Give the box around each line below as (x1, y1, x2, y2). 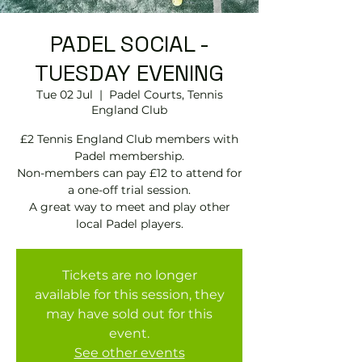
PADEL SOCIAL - (49, 29, 209, 58)
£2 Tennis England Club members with (20, 132, 238, 146)
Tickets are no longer (61, 267, 197, 283)
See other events (74, 345, 185, 360)
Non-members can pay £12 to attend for (16, 166, 242, 180)
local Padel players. (75, 217, 183, 231)
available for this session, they (34, 287, 225, 302)
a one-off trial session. (68, 183, 191, 197)
